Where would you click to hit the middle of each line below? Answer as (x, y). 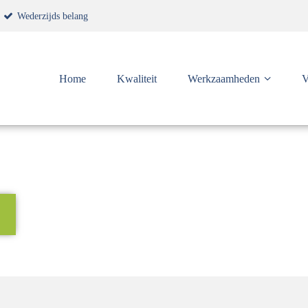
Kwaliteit (136, 79)
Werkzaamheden (223, 79)
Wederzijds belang (52, 16)
